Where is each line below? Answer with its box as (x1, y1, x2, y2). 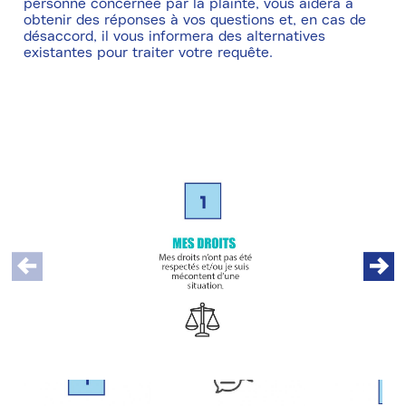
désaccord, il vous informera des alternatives (23, 27, 325, 46)
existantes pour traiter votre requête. (23, 43, 273, 63)
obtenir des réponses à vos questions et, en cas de (23, 11, 366, 30)
